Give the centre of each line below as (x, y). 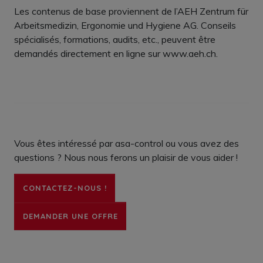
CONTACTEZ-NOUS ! (65, 188)
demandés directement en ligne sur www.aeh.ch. (116, 53)
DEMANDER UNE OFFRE (70, 216)
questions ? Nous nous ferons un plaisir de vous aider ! (126, 157)
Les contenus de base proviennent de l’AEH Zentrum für (131, 11)
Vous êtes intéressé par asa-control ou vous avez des (127, 143)
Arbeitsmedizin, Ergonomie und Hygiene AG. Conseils (125, 25)
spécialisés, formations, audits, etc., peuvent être (115, 39)
